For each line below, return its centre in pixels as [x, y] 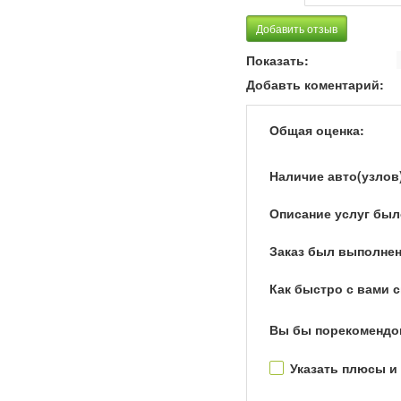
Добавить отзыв [297, 28]
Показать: [278, 60]
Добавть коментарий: [316, 84]
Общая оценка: [317, 130]
